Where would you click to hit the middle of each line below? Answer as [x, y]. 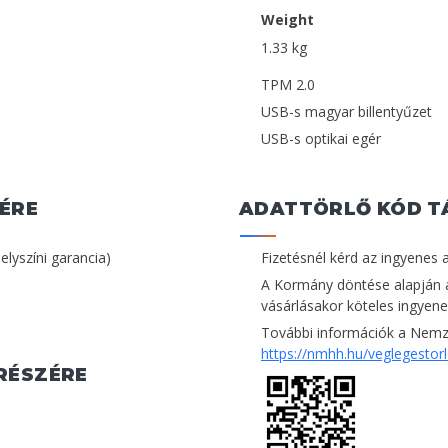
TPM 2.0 [288, 84]
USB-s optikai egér [321, 138]
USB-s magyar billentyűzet [346, 111]
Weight [287, 20]
